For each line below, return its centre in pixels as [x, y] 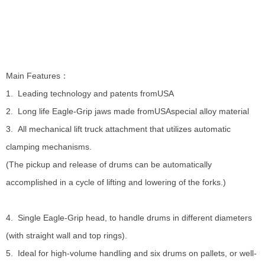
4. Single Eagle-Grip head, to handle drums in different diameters [129, 218]
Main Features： [37, 76]
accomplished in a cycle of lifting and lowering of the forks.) [116, 182]
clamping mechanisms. [49, 147]
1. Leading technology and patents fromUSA [90, 93]
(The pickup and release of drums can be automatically [109, 164]
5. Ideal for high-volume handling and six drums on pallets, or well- [131, 253]
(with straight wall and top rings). [72, 235]
